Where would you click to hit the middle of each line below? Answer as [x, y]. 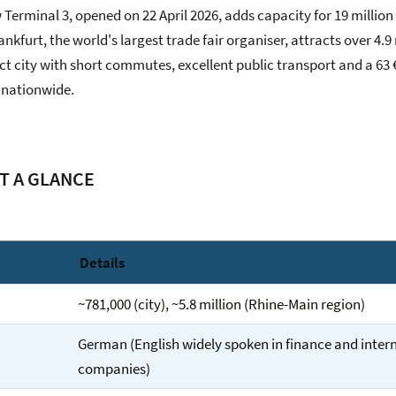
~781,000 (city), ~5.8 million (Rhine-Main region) [222, 304]
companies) [114, 369]
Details [103, 263]
